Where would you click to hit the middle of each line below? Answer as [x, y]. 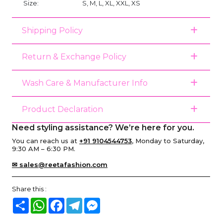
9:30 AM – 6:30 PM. [44, 148]
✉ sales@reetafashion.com [60, 164]
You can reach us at [46, 140]
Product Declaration [62, 110]
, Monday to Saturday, [168, 140]
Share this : [29, 189]
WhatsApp [63, 201]
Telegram [97, 201]
